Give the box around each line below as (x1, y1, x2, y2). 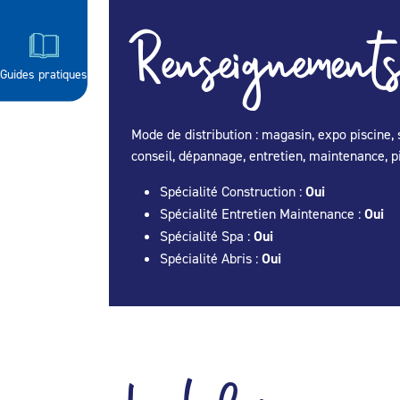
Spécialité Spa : (160, 227, 254, 245)
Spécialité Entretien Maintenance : (160, 204, 364, 222)
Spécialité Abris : (160, 249, 262, 267)
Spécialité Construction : (160, 182, 305, 200)
